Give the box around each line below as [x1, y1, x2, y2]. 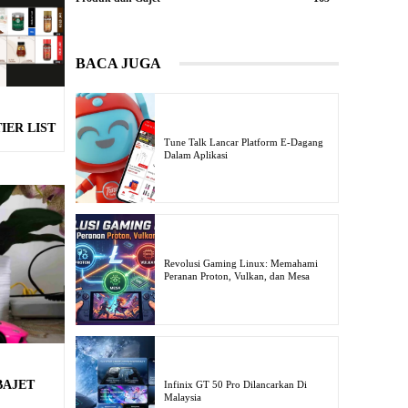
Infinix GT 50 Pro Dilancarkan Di [163, 379, 307, 391]
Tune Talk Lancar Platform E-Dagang [163, 136, 323, 148]
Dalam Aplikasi [163, 148, 228, 160]
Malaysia [163, 392, 201, 403]
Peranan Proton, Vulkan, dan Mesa [163, 270, 310, 282]
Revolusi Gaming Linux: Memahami [163, 258, 318, 270]
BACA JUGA [76, 56, 161, 71]
